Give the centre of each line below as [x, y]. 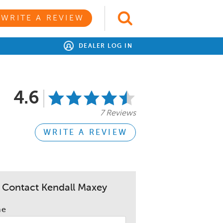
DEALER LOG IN [104, 46]
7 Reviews [118, 113]
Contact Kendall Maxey [55, 188]
